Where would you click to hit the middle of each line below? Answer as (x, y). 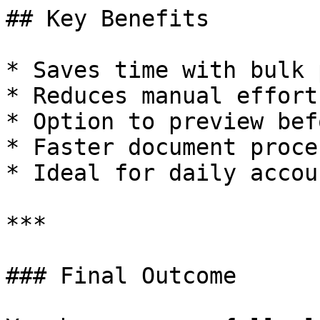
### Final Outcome (121, 276)
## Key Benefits (107, 19)
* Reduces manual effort (162, 96)
